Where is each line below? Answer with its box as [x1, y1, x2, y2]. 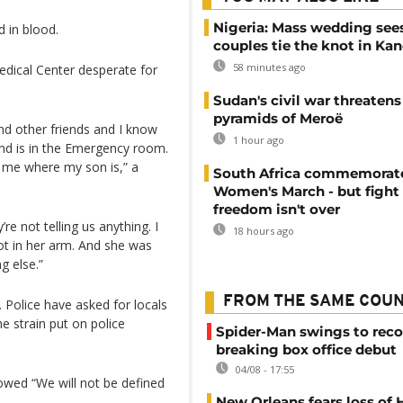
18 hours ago [230, 224, 294, 237]
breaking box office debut [216, 341, 397, 358]
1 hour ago [230, 133, 284, 147]
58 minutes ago [230, 60, 306, 74]
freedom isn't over [213, 201, 340, 218]
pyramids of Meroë [213, 110, 343, 127]
